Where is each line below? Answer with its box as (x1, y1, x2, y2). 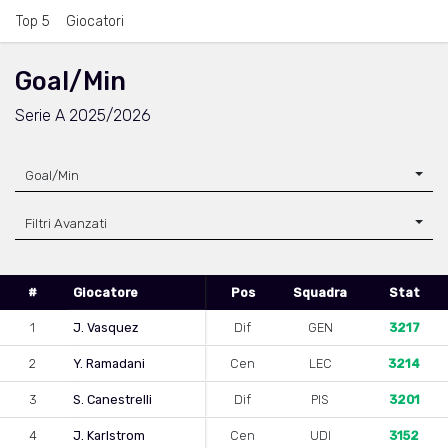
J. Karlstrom (73, 427, 145, 443)
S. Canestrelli (73, 391, 152, 407)
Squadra (293, 284, 347, 300)
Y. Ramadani (73, 355, 145, 371)
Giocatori (66, 13, 124, 31)
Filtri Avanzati (25, 214, 107, 231)
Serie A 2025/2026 (15, 105, 151, 125)
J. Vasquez (73, 319, 138, 335)
